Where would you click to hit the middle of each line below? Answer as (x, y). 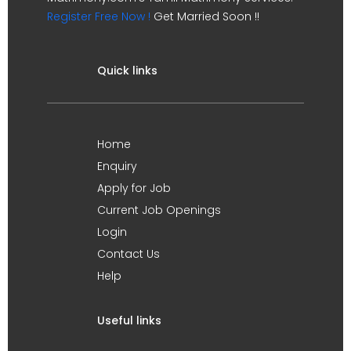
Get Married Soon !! (205, 16)
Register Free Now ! (99, 16)
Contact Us (128, 254)
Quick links (127, 71)
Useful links (129, 320)
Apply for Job (134, 188)
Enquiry (117, 166)
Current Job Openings (159, 210)
